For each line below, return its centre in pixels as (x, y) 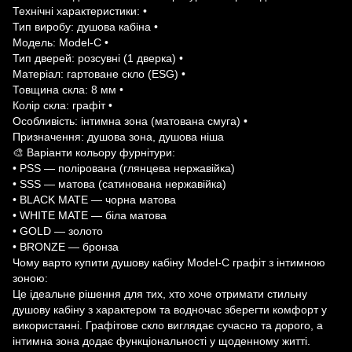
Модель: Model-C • (60, 42)
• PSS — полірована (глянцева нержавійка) (124, 168)
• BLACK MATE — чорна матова (94, 200)
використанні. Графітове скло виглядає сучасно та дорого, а (168, 325)
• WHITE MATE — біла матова (90, 215)
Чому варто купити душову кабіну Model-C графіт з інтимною (169, 262)
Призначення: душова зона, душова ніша (118, 137)
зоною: (30, 278)
